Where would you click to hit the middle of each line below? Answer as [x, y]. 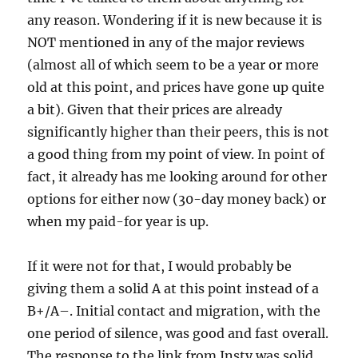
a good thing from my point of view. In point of [176, 155]
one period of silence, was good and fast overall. [178, 334]
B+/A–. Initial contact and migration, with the [174, 311]
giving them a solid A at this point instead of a [173, 289]
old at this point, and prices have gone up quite [176, 88]
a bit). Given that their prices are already [155, 110]
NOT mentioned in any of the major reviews [166, 43]
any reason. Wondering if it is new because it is [175, 20]
